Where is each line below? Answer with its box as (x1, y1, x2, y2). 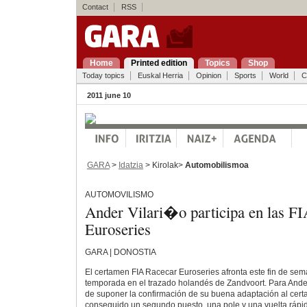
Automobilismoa (184, 160, 249, 170)
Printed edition (130, 58, 187, 68)
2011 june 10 (86, 91, 131, 99)
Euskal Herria (137, 71, 183, 79)
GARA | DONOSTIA (84, 247, 156, 258)
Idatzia (118, 160, 143, 170)
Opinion (195, 71, 221, 79)
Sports (234, 71, 256, 79)
